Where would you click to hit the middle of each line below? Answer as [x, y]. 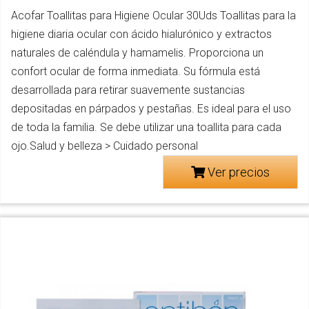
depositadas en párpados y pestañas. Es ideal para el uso [151, 109]
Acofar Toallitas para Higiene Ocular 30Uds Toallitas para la [153, 16]
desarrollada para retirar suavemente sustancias [128, 90]
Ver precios [237, 172]
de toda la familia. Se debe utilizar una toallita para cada [146, 128]
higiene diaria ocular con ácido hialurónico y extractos [141, 34]
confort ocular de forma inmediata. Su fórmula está [136, 72]
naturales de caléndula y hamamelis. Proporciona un [137, 53]
